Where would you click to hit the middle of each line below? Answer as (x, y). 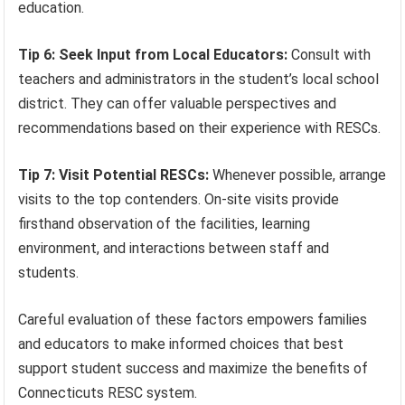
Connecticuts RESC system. (108, 393)
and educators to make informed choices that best (181, 344)
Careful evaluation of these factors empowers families (193, 320)
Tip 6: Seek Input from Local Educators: (153, 55)
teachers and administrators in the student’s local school (199, 80)
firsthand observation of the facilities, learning (165, 224)
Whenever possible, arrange (298, 175)
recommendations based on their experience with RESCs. (200, 128)
